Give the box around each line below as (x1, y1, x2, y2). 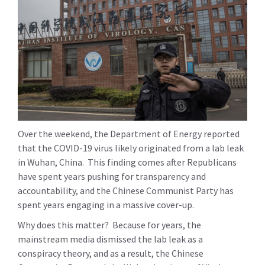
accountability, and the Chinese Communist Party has (18, 184, 234, 196)
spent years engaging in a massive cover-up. (18, 198, 194, 211)
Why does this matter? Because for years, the (18, 218, 201, 231)
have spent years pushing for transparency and (18, 170, 206, 182)
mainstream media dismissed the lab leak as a (18, 232, 203, 245)
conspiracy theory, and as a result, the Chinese (18, 247, 203, 259)
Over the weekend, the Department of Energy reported (18, 127, 240, 140)
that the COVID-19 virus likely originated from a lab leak (18, 141, 244, 154)
